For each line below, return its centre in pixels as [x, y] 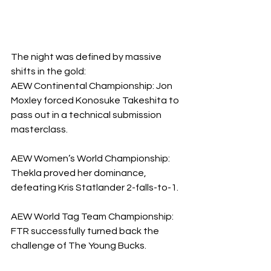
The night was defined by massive [87, 57]
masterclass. [39, 130]
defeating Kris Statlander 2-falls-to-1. [95, 188]
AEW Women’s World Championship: [91, 159]
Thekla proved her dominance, [80, 173]
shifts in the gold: [48, 72]
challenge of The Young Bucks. [79, 246]
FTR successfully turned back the [86, 231]
